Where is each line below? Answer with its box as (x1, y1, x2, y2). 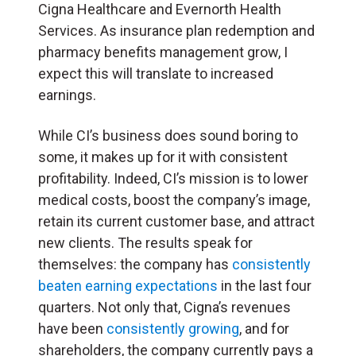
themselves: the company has (38, 255, 232, 273)
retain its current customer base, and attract (38, 212, 315, 230)
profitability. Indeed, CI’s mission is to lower (38, 169, 308, 187)
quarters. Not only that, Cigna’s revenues (38, 298, 291, 315)
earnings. (38, 86, 96, 103)
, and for (239, 319, 289, 337)
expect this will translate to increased (38, 64, 273, 82)
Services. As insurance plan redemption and (38, 21, 315, 39)
